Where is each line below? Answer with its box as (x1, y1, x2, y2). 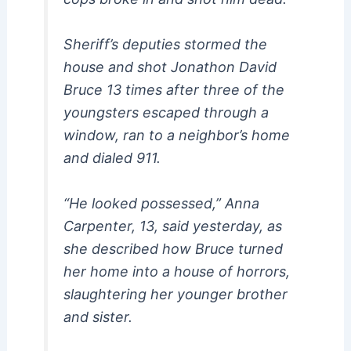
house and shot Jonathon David (63, 59, 277, 76)
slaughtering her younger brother (63, 286, 288, 303)
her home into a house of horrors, (63, 263, 290, 280)
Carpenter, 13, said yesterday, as (63, 218, 282, 235)
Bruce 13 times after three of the (63, 81, 284, 99)
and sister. (63, 309, 132, 326)
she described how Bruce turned (63, 241, 283, 258)
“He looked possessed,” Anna (63, 195, 259, 212)
